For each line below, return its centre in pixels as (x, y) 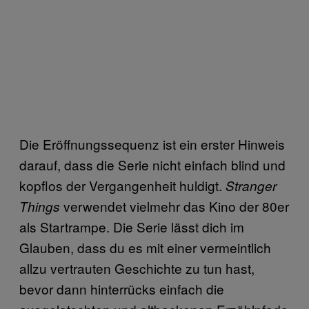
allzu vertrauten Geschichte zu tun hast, (137, 268)
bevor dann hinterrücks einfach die (122, 288)
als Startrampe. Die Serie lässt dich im (132, 226)
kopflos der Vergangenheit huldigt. (122, 185)
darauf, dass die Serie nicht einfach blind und (152, 164)
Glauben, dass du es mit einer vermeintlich (145, 247)
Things (40, 206)
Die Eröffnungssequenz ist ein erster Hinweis (152, 143)
